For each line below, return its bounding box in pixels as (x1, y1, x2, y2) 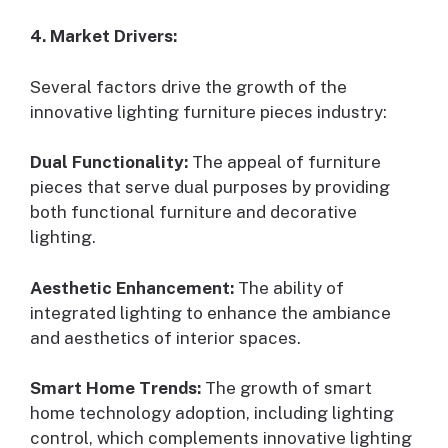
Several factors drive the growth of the (30, 76, 347, 97)
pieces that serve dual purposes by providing (30, 177, 390, 198)
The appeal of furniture (188, 152, 381, 173)
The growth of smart (201, 378, 372, 399)
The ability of (234, 277, 344, 298)
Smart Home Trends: (30, 378, 201, 399)
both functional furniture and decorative (30, 202, 357, 223)
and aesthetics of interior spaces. (30, 327, 301, 348)
